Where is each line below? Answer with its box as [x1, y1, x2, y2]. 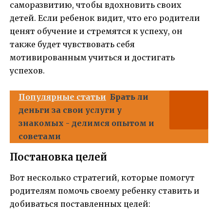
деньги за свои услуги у [18, 105, 122, 115]
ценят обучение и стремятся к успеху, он [10, 26, 182, 36]
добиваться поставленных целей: [10, 199, 150, 209]
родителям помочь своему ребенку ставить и [10, 186, 200, 196]
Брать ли [110, 92, 148, 102]
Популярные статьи [18, 92, 106, 102]
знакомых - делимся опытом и [18, 118, 154, 128]
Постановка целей [10, 151, 107, 163]
